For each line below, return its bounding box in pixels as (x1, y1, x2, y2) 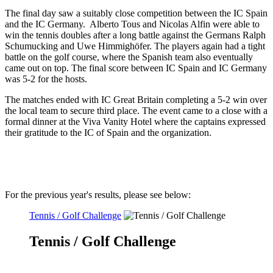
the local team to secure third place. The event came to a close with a (5, 105, 268, 116)
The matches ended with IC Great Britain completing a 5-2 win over (5, 94, 267, 105)
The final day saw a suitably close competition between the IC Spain (5, 7, 268, 18)
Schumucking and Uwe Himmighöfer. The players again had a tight (5, 40, 265, 51)
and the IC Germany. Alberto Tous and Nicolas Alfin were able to (5, 18, 260, 29)
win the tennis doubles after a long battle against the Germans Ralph (5, 29, 266, 40)
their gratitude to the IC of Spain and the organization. (5, 127, 214, 138)
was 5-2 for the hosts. (5, 73, 87, 84)
